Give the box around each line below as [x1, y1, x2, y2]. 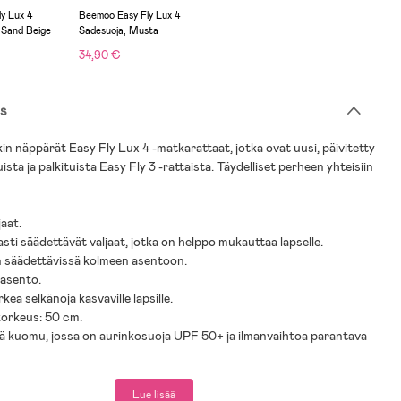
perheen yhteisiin [278, 158, 374, 175]
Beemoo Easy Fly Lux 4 [79, 8, 181, 22]
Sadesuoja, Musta [79, 23, 159, 38]
